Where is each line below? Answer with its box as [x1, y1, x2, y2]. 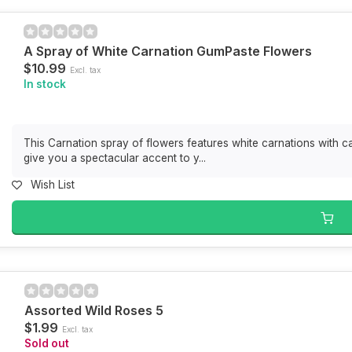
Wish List [30, 178, 75, 191]
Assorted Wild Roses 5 [24, 302, 163, 318]
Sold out [24, 337, 69, 350]
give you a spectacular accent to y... [23, 152, 206, 164]
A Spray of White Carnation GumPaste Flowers [23, 43, 312, 59]
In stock [23, 78, 66, 90]
